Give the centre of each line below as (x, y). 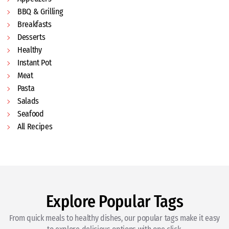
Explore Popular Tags (114, 201)
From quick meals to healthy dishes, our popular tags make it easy (114, 218)
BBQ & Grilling (40, 11)
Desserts (31, 37)
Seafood (31, 113)
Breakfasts (35, 24)
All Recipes (35, 126)
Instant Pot (35, 62)
